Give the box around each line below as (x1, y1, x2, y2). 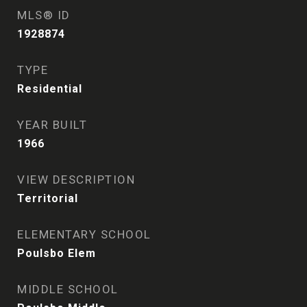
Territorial (17, 192, 78, 205)
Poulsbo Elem (17, 247, 96, 260)
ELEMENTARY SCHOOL (17, 228, 151, 241)
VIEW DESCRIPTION (17, 173, 135, 186)
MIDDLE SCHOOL (17, 282, 119, 296)
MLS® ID (17, 8, 71, 22)
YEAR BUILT (17, 118, 87, 132)
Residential (17, 82, 82, 95)
